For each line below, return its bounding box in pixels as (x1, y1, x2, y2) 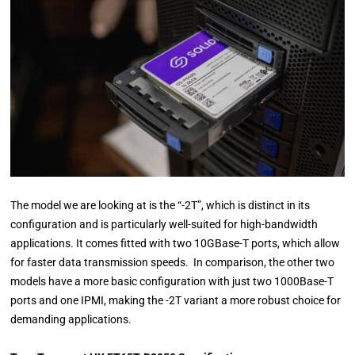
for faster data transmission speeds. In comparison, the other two (10, 256, 335, 269)
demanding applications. (10, 313, 132, 326)
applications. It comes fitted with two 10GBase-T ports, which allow (10, 237, 341, 250)
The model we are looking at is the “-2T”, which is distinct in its (10, 199, 311, 212)
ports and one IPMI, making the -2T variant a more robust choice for (10, 294, 342, 307)
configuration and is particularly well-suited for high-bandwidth (10, 218, 319, 231)
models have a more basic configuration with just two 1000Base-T (10, 275, 334, 288)
